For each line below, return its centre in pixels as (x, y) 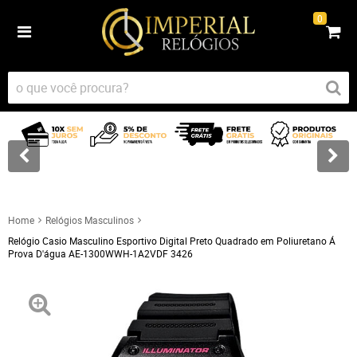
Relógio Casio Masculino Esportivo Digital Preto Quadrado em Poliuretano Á (172, 240)
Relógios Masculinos (90, 220)
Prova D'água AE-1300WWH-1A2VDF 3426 (100, 253)
